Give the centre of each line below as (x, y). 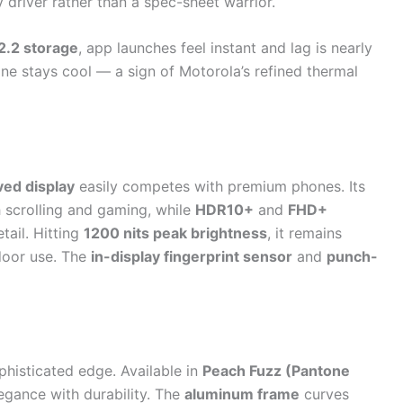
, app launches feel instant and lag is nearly (225, 48)
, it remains (304, 233)
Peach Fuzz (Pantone (276, 371)
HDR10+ (224, 209)
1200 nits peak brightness (175, 233)
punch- (352, 256)
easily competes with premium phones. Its (220, 186)
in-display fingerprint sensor (192, 256)
